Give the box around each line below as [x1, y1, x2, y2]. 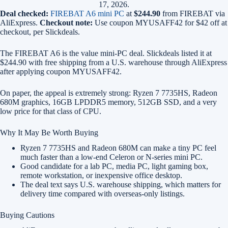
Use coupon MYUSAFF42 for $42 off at [93, 18, 227, 27]
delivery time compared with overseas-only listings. [20, 189, 185, 198]
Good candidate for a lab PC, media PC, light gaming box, [20, 162, 208, 170]
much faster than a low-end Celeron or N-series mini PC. [20, 153, 203, 161]
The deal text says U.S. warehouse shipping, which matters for [20, 180, 221, 189]
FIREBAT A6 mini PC [50, 9, 124, 18]
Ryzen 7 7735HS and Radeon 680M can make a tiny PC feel [20, 144, 216, 152]
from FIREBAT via [160, 9, 225, 18]
